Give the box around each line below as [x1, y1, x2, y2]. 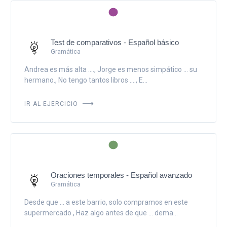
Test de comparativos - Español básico [50, 37, 179, 47]
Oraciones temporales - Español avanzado [50, 170, 192, 179]
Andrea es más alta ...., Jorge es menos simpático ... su [24, 65, 197, 73]
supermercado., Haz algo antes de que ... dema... [24, 208, 178, 217]
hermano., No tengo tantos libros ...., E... [24, 75, 147, 84]
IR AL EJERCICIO [24, 97, 80, 108]
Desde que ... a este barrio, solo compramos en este [24, 198, 188, 206]
